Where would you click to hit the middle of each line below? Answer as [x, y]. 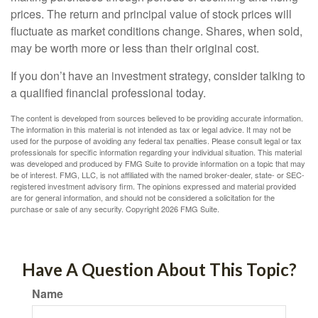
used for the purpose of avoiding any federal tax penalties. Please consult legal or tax [156, 141]
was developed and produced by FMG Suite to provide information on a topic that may [158, 163]
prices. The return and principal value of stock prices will [151, 14]
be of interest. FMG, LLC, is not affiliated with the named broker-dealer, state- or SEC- [158, 175]
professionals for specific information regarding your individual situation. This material [156, 152]
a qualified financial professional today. [108, 93]
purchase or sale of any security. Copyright [86, 209]
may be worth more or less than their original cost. [135, 48]
